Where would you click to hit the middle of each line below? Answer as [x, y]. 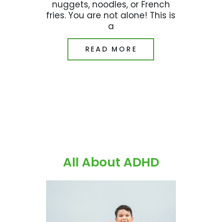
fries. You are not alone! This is [111, 15]
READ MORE [111, 49]
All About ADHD [111, 163]
